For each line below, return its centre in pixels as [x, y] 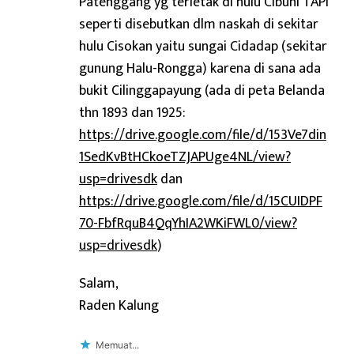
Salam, [99, 283]
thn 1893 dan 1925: [132, 112]
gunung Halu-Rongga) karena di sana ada [200, 68]
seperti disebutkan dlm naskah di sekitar [199, 24]
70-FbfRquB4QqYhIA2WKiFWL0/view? [188, 223]
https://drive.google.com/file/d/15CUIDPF [201, 201]
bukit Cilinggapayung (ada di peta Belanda [202, 90]
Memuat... [117, 345]
